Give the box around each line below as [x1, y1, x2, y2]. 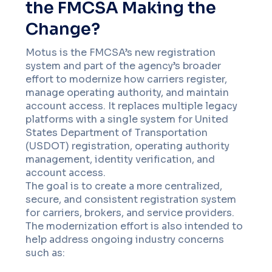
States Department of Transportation [25, 126, 208, 139]
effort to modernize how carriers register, [25, 73, 228, 86]
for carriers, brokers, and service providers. [25, 206, 235, 219]
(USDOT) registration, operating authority [25, 140, 230, 152]
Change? [25, 19, 101, 39]
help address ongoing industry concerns [25, 233, 225, 246]
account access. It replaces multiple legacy [25, 100, 238, 112]
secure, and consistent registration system [25, 193, 237, 206]
